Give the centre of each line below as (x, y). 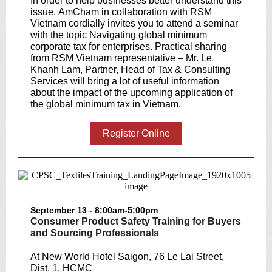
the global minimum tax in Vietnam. (106, 104)
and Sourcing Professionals (95, 233)
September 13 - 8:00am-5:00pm (94, 210)
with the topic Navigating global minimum (119, 35)
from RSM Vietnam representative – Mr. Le (121, 58)
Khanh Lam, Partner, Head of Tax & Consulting (131, 70)
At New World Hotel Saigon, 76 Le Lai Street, (127, 257)
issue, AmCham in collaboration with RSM (121, 12)
